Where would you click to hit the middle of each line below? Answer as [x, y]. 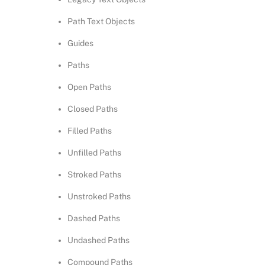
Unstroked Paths [99, 197]
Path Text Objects [101, 22]
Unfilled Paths [95, 153]
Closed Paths [93, 109]
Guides [81, 43]
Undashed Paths [99, 240]
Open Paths [90, 87]
